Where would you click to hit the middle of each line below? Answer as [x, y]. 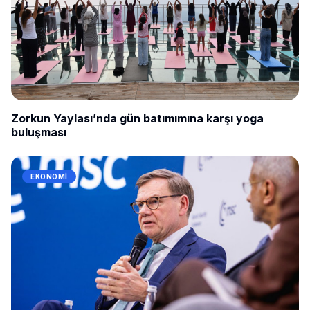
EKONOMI [49, 176]
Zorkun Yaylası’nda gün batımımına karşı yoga [137, 118]
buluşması [39, 132]
